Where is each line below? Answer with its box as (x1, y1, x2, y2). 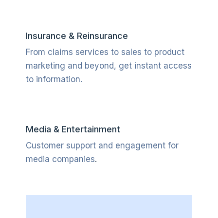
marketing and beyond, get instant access (25, 61, 192, 71)
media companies (25, 154, 95, 164)
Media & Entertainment (25, 124, 120, 134)
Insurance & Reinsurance (25, 31, 128, 41)
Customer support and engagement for (25, 141, 179, 150)
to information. (25, 74, 82, 84)
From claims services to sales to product (25, 47, 184, 57)
